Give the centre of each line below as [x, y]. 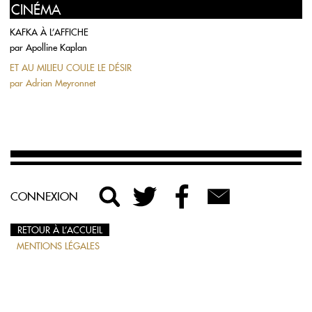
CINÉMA [36, 10]
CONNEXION [44, 196]
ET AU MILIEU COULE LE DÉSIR [71, 68]
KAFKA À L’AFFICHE [49, 32]
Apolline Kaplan [56, 47]
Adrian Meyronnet [61, 83]
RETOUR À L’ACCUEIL [60, 230]
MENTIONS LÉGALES [58, 246]
